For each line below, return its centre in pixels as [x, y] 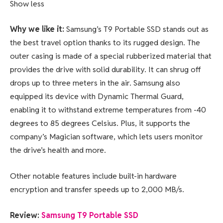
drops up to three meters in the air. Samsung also [95, 83]
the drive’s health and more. [58, 150]
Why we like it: [38, 29]
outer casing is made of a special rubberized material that [111, 56]
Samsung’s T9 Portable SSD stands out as [137, 29]
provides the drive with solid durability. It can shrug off [106, 70]
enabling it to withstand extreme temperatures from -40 [108, 110]
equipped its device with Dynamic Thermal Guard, [97, 97]
